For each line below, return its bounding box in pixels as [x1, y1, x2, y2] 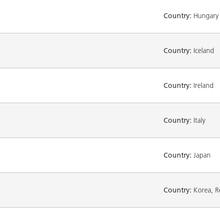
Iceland [192, 46, 214, 55]
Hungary [192, 11, 219, 20]
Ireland [192, 81, 214, 90]
